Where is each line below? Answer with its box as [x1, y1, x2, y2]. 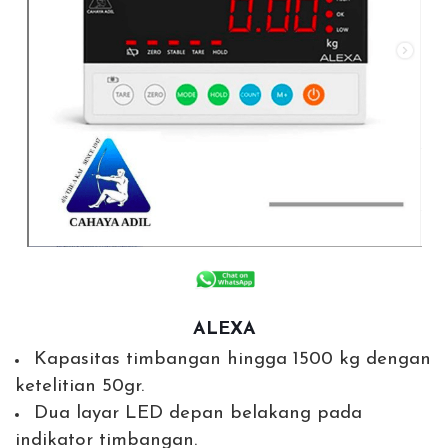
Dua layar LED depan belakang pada [34, 404, 362, 424]
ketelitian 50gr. [15, 377, 144, 397]
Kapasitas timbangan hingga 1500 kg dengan [34, 350, 431, 370]
